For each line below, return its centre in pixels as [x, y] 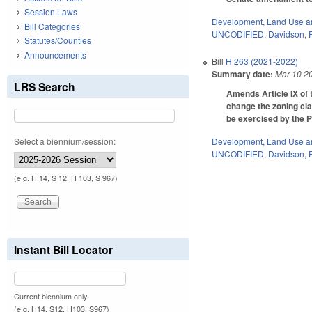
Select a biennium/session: [65, 141]
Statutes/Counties [58, 40]
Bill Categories [52, 26]
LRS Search [45, 86]
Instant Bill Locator [63, 249]
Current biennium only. [51, 296]
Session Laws [51, 12]
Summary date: [243, 73]
